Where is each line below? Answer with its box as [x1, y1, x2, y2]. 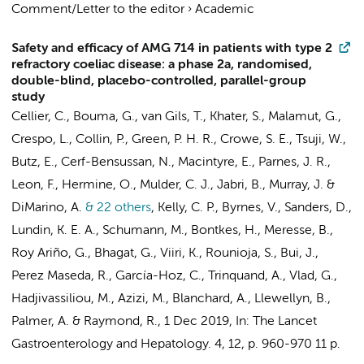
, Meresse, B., [258, 224, 333, 237]
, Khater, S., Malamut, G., [203, 110, 341, 123]
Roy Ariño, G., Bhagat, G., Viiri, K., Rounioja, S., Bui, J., [11, 247, 318, 260]
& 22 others [82, 201, 151, 214]
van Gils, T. [141, 110, 203, 123]
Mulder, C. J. [140, 179, 210, 192]
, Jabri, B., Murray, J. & [210, 179, 335, 192]
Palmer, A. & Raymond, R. [11, 315, 158, 328]
